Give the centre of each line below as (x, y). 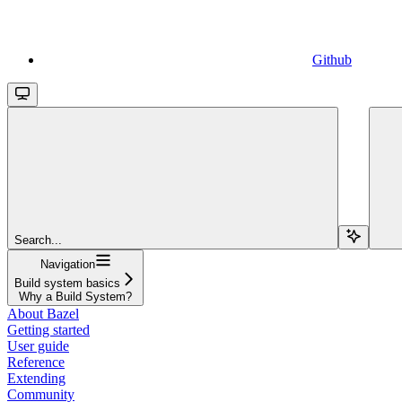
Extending (36, 378)
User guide (38, 345)
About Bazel (43, 313)
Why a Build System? (75, 296)
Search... (38, 240)
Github (332, 59)
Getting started (48, 329)
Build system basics (67, 283)
